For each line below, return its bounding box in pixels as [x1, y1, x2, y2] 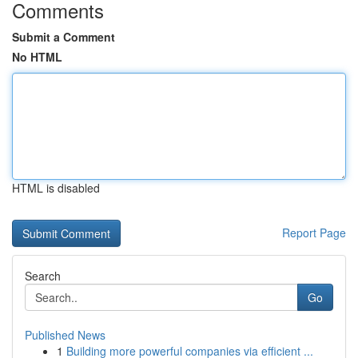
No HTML [12, 49, 62, 65]
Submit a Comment [12, 29, 115, 45]
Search [25, 268, 61, 284]
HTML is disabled [12, 180, 100, 196]
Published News [25, 327, 105, 343]
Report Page [282, 225, 346, 241]
